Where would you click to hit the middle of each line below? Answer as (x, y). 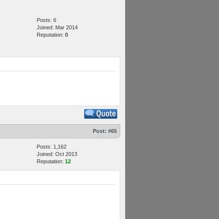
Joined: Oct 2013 (57, 154)
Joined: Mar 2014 (57, 27)
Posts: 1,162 (52, 147)
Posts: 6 (46, 20)
